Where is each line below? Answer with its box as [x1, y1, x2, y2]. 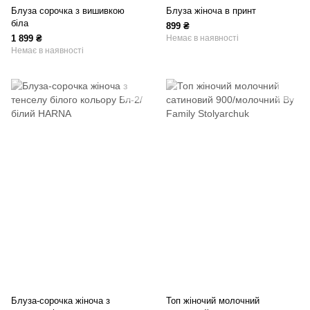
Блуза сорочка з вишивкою [11, 6, 125, 17]
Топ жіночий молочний [166, 295, 259, 307]
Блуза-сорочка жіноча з [11, 295, 110, 307]
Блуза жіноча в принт [166, 6, 256, 17]
